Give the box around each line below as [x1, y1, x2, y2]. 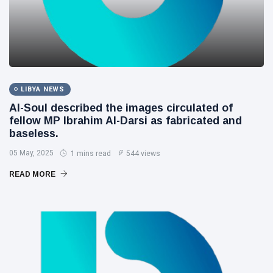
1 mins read [69, 149, 111, 158]
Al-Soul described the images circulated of [9, 101, 233, 114]
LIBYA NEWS [21, 85, 65, 93]
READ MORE [9, 169, 57, 179]
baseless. [9, 127, 58, 140]
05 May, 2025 [9, 148, 54, 157]
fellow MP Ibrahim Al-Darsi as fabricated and [9, 114, 242, 127]
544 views [126, 149, 160, 158]
